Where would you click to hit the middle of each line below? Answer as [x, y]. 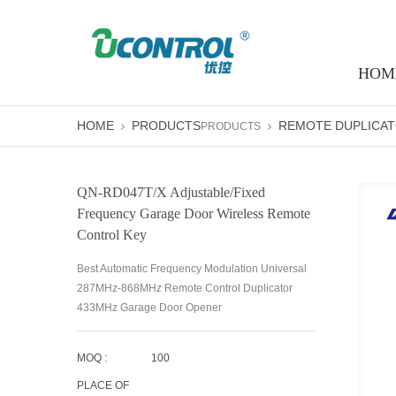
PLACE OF [103, 385]
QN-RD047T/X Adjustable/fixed [171, 192]
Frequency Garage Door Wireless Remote [194, 213]
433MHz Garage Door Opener [149, 308]
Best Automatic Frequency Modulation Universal [192, 269]
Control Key [112, 235]
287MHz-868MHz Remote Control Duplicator [185, 288]
